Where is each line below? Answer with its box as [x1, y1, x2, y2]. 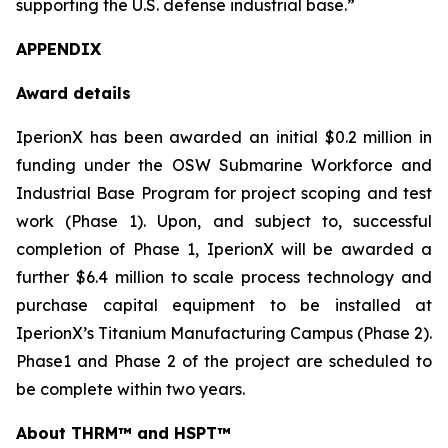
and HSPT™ [132, 423, 231, 443]
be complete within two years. [16, 379, 245, 399]
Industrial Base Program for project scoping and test [16, 183, 432, 203]
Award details [16, 83, 131, 103]
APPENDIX [16, 39, 101, 59]
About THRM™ [16, 423, 132, 443]
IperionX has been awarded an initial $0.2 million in [16, 127, 432, 147]
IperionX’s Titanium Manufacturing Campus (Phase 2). [16, 323, 432, 343]
